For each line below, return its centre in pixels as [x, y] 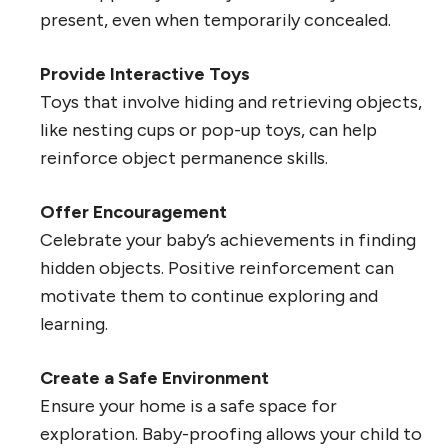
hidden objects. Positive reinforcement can [217, 268]
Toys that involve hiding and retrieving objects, [231, 102]
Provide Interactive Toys [145, 74]
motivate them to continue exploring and [209, 296]
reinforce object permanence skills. [184, 158]
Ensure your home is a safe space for [188, 406]
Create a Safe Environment [154, 378]
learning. [74, 324]
